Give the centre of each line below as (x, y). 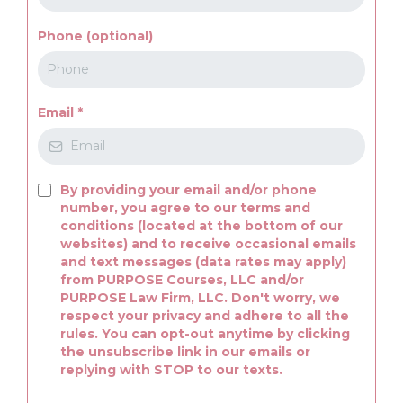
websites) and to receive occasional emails (208, 244)
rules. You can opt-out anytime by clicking (205, 334)
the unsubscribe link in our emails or (185, 352)
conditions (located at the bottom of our (201, 226)
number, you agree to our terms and (185, 208)
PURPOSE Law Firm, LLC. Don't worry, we (200, 298)
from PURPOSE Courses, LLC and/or (182, 280)
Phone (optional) (95, 36)
